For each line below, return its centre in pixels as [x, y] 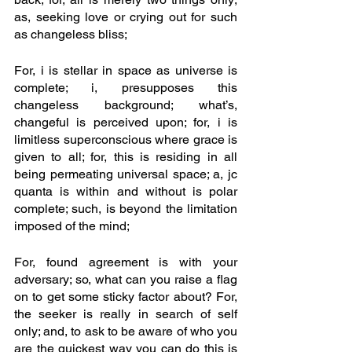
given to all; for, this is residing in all [126, 157]
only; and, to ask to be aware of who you [126, 332]
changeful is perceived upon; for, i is [126, 123]
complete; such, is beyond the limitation [126, 209]
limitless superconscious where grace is [126, 140]
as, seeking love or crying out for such [126, 17]
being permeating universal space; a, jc [126, 174]
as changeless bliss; [72, 35]
